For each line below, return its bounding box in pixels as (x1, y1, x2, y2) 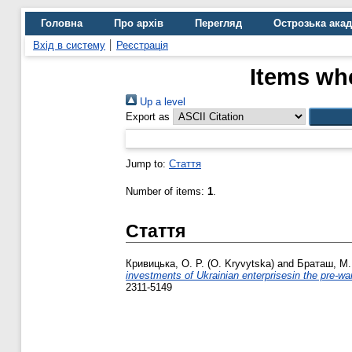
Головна (41, 17, 82, 29)
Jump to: (126, 158, 169, 170)
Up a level (137, 96, 185, 108)
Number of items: (126, 185, 207, 197)
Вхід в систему (33, 39, 105, 51)
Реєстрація (116, 39, 168, 51)
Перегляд (195, 17, 242, 29)
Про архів (114, 17, 163, 29)
